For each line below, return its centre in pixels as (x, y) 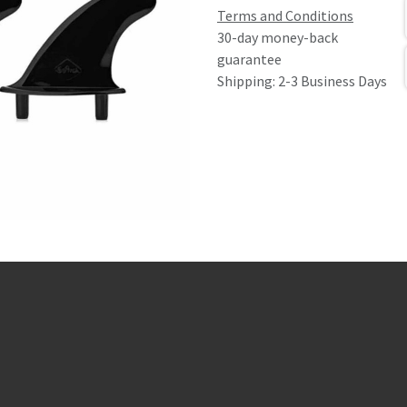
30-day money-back (278, 37)
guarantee (249, 59)
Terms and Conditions (285, 15)
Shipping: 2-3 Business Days (302, 80)
